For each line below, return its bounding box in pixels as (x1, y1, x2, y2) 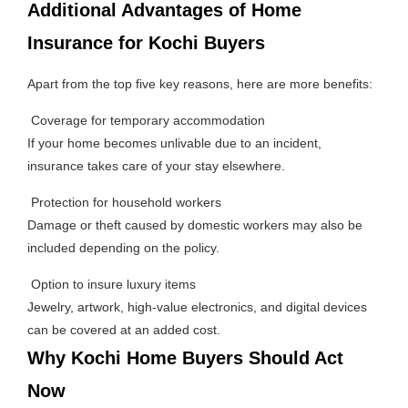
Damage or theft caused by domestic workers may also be (27, 217, 362, 232)
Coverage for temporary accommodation (27, 112, 265, 127)
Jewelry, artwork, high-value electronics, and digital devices (27, 299, 367, 314)
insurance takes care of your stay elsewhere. (27, 158, 285, 173)
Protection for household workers (27, 194, 221, 209)
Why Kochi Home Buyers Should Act (27, 347, 343, 368)
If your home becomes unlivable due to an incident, (27, 135, 321, 150)
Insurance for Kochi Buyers (27, 32, 265, 53)
